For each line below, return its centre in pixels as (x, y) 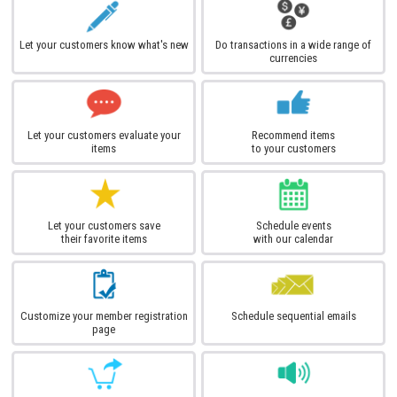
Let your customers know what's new (104, 44)
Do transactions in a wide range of (293, 44)
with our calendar (293, 238)
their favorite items (104, 238)
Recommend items (293, 135)
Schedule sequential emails (293, 315)
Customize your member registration (104, 315)
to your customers (293, 148)
